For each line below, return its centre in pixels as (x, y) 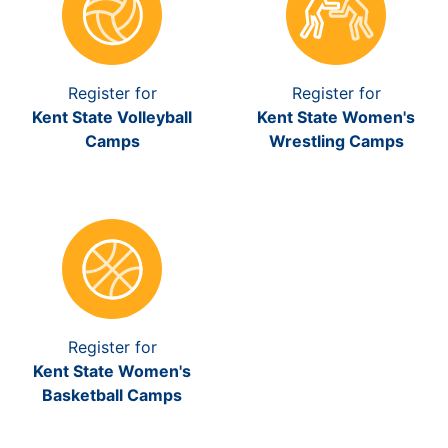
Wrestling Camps (336, 140)
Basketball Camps (112, 394)
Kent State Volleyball (112, 116)
